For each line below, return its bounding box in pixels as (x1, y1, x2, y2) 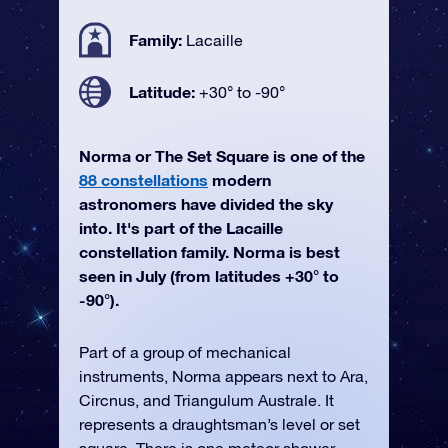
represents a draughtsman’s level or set (79, 415, 360, 433)
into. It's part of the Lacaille (79, 218, 283, 237)
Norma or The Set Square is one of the (79, 146, 365, 165)
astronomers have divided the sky (79, 194, 333, 213)
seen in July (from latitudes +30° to (79, 266, 339, 285)
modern (208, 170, 271, 189)
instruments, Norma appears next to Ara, (79, 367, 368, 385)
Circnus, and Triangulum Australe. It (79, 391, 334, 409)
